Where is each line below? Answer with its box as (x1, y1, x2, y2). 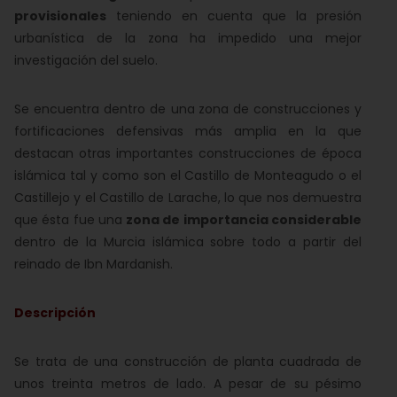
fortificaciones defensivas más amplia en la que (14, 122, 362, 140)
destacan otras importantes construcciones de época (14, 144, 362, 162)
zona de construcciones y (198, 100, 362, 118)
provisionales (14, 7, 106, 25)
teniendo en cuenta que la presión (106, 7, 362, 25)
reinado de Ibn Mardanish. (14, 255, 173, 273)
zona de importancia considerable (126, 211, 362, 229)
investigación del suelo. (14, 51, 158, 69)
